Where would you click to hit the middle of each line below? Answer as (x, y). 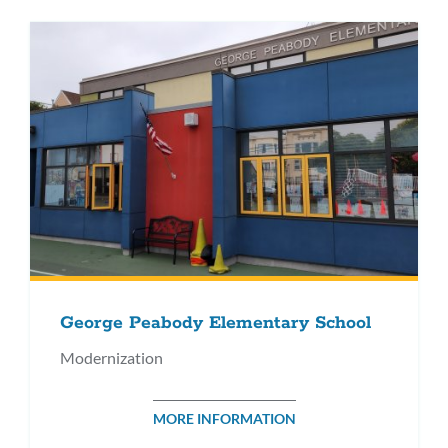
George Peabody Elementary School (215, 322)
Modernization (111, 357)
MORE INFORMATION (224, 418)
